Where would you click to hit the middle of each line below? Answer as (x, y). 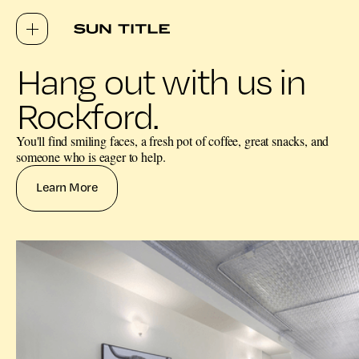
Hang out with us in (161, 81)
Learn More (67, 187)
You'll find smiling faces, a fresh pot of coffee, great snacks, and (173, 141)
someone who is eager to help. (91, 157)
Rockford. (87, 115)
